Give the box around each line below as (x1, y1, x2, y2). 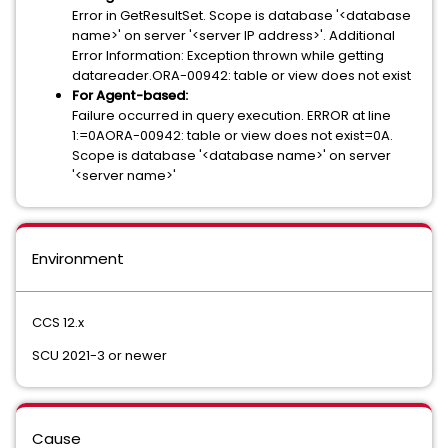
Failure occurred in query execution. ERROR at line (72, 106, 391, 125)
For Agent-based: (72, 86, 188, 105)
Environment (32, 248, 124, 269)
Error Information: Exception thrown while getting (72, 46, 384, 65)
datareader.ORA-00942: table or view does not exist (72, 66, 411, 85)
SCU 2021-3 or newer (32, 346, 167, 365)
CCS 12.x (32, 313, 84, 332)
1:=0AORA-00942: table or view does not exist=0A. (72, 126, 393, 145)
